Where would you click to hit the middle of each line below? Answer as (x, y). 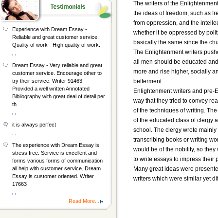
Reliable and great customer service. (55, 37)
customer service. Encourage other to (57, 73)
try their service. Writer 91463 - (49, 81)
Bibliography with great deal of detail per (59, 96)
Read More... (84, 201)
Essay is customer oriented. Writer (53, 176)
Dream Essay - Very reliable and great (57, 65)
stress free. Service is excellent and (54, 153)
